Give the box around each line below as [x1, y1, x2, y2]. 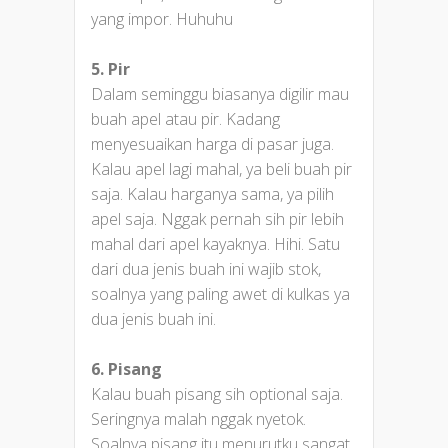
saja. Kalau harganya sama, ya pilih [91, 182, 334, 205]
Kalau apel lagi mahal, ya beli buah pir [91, 157, 352, 180]
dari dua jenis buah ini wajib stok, [91, 257, 321, 280]
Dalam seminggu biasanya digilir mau [91, 82, 349, 105]
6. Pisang [91, 357, 162, 380]
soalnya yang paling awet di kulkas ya [91, 282, 350, 305]
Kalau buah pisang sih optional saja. [91, 382, 343, 405]
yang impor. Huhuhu [91, 7, 233, 30]
